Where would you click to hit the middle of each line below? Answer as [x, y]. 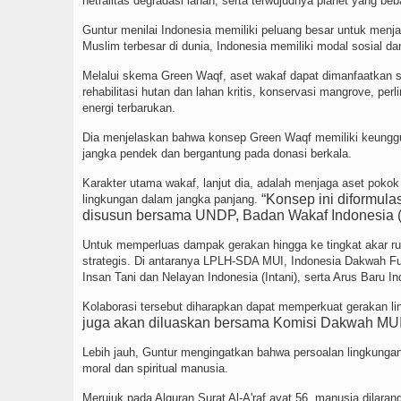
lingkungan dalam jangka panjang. [172, 199]
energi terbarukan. [129, 108]
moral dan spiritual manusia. [155, 368]
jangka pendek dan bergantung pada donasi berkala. [217, 154]
